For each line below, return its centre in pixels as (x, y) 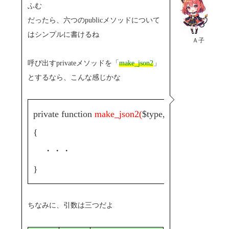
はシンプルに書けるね (64, 34)
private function (64, 114)
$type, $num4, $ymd (181, 114)
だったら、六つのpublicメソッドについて (94, 20)
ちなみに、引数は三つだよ (71, 205)
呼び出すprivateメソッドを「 (74, 63)
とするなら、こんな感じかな (74, 77)
